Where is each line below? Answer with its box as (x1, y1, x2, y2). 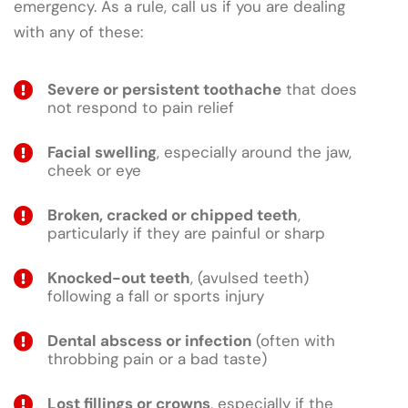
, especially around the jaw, (157, 141, 352, 162)
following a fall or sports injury (47, 285, 264, 306)
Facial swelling (47, 141, 157, 162)
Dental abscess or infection (47, 330, 251, 351)
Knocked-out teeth (47, 267, 190, 288)
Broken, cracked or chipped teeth (47, 204, 298, 225)
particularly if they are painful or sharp (47, 222, 325, 243)
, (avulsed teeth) (190, 267, 309, 288)
